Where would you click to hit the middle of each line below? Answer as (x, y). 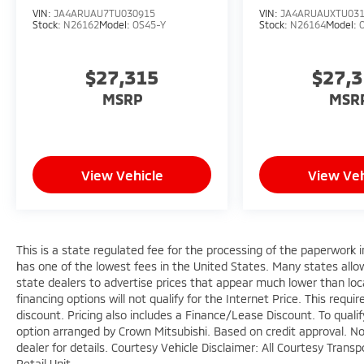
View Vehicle (122, 175)
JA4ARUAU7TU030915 (104, 13)
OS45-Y (149, 24)
